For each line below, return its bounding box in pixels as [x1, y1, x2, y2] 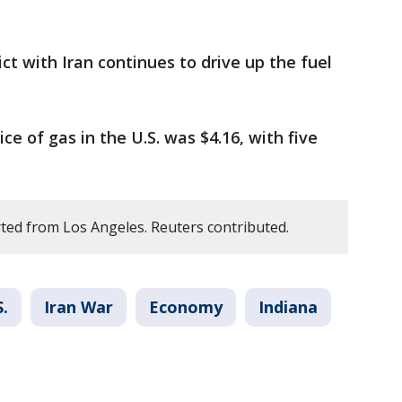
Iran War [44, 296, 113, 319]
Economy [149, 296, 223, 319]
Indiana [258, 296, 318, 319]
